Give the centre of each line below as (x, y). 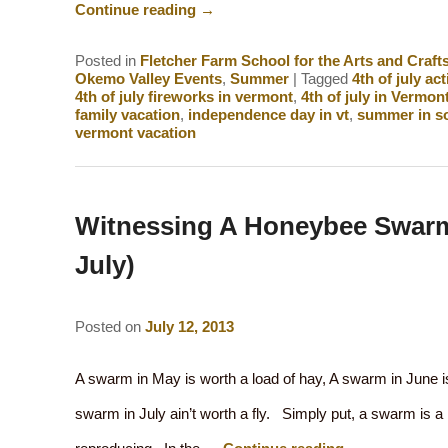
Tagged (324, 78)
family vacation (127, 114)
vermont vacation (135, 132)
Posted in (105, 60)
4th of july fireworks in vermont (183, 96)
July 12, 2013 (189, 327)
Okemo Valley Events (148, 78)
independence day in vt (268, 114)
